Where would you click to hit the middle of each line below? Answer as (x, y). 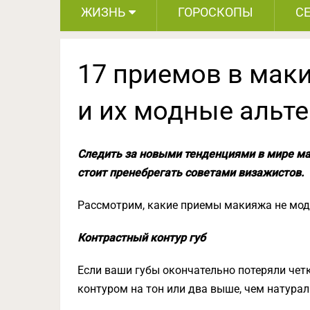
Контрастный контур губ (142, 238)
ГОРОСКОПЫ (216, 12)
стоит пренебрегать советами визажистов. (191, 173)
